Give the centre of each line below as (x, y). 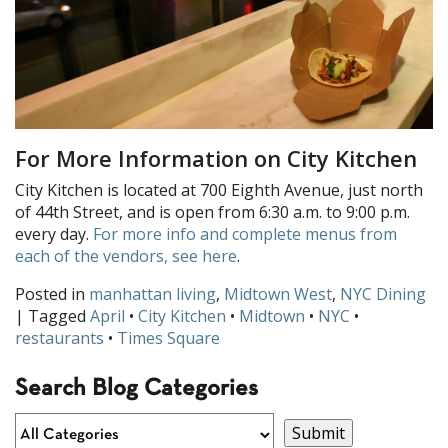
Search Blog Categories (136, 389)
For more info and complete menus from (245, 234)
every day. (54, 234)
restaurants (59, 338)
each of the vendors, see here (126, 256)
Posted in (52, 294)
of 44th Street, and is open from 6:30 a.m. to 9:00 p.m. (212, 212)
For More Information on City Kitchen (216, 158)
